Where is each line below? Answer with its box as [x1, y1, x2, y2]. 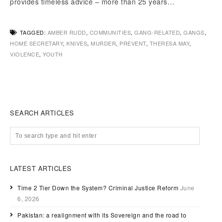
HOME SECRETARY [10, 39, 63, 48]
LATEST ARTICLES [10, 164, 72, 173]
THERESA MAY [149, 39, 189, 48]
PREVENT [119, 39, 146, 48]
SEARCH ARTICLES [10, 108, 74, 118]
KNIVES [66, 39, 87, 48]
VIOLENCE [10, 50, 39, 58]
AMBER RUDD [47, 28, 86, 37]
